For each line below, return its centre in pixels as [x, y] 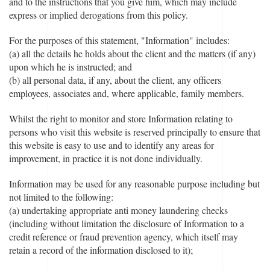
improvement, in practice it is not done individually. [107, 158]
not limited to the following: [61, 197]
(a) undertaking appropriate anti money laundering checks [118, 210]
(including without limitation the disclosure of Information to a [127, 223]
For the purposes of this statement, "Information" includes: [119, 40]
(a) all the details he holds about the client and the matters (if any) [132, 53]
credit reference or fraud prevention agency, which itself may [124, 237]
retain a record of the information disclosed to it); [102, 250]
